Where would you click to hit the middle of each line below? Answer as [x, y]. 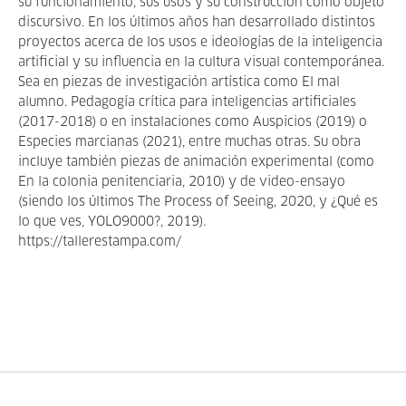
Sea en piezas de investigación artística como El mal [179, 82]
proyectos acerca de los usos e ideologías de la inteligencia [200, 43]
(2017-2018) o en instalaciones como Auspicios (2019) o [193, 122]
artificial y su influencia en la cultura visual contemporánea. [201, 63]
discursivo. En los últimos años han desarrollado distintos [197, 23]
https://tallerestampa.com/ [100, 242]
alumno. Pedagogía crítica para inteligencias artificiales [187, 102]
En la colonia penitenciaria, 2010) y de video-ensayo [182, 182]
